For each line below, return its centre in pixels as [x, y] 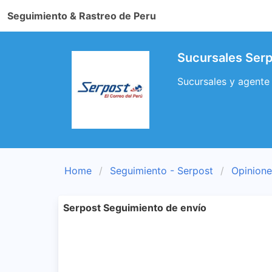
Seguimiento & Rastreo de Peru [82, 16]
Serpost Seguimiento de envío [135, 208]
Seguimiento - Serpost [161, 171]
